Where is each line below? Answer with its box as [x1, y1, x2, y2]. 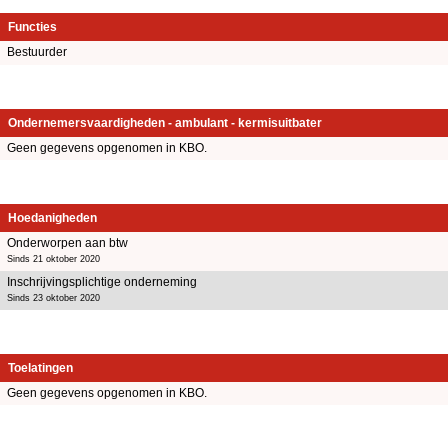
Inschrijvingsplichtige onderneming [7, 274, 197, 289]
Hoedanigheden [8, 210, 97, 225]
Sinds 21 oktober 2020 [7, 253, 100, 264]
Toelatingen [8, 360, 73, 375]
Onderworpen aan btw [7, 235, 128, 250]
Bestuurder [7, 44, 67, 59]
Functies [8, 19, 57, 34]
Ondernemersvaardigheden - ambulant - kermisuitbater [8, 115, 322, 130]
